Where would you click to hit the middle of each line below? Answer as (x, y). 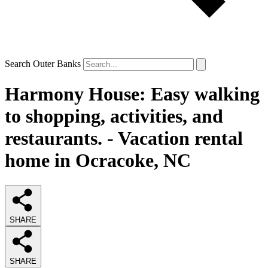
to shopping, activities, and (114, 116)
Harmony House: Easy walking (132, 94)
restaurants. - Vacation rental (124, 138)
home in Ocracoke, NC (98, 161)
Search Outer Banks (43, 64)
